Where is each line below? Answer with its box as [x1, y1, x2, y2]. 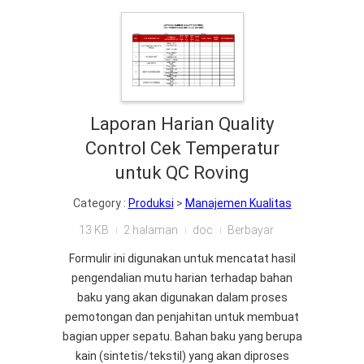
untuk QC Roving [115, 162, 249, 183]
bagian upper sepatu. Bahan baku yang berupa [62, 330, 302, 343]
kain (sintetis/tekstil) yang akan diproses [75, 349, 289, 362]
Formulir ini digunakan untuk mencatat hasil [68, 252, 296, 265]
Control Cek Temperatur [84, 138, 279, 158]
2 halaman [123, 223, 178, 236]
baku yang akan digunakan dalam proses [76, 291, 288, 304]
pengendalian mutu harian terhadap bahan [71, 271, 292, 284]
